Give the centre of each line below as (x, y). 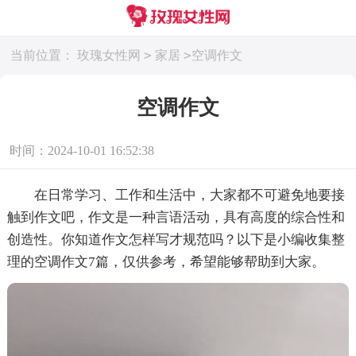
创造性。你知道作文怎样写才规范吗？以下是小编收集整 (176, 239)
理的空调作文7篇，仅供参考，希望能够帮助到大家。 (166, 261)
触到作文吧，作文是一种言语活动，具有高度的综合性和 (176, 217)
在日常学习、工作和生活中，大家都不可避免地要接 (176, 195)
